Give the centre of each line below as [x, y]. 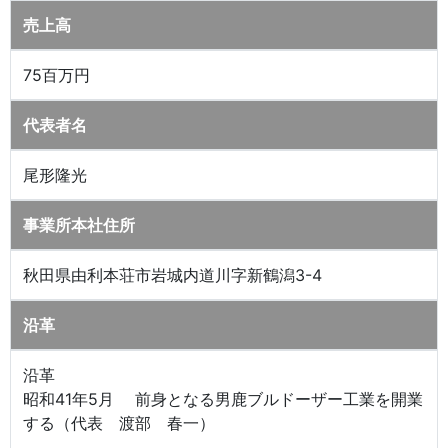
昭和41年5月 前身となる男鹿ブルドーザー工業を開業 [223, 398]
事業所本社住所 [79, 224]
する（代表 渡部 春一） [127, 422]
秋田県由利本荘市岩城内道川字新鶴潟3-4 [172, 274]
